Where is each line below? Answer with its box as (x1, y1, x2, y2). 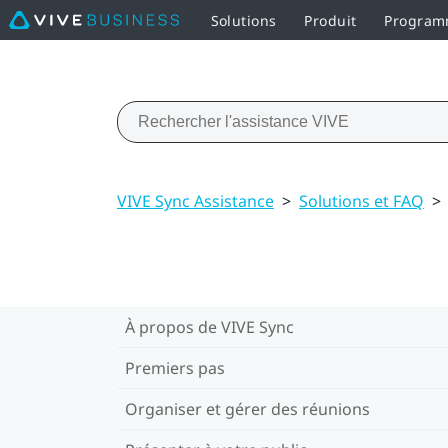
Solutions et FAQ (299, 189, 424, 212)
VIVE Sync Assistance (117, 189, 274, 212)
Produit (304, 10, 357, 30)
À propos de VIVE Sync (125, 315, 294, 338)
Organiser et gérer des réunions (125, 397, 370, 420)
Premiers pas (125, 356, 225, 379)
